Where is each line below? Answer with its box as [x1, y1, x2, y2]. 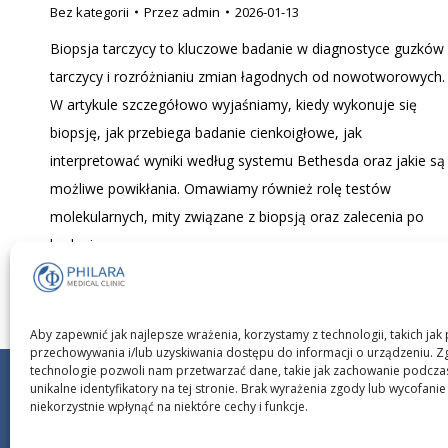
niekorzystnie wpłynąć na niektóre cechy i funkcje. [30, 398, 308, 415]
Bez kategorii [50, 3, 129, 21]
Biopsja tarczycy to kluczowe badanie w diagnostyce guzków [50, 39, 444, 58]
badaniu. [50, 235, 104, 254]
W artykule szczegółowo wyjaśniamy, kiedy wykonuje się [50, 95, 417, 114]
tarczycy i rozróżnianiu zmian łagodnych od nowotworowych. [50, 67, 445, 86]
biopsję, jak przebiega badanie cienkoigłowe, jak [50, 123, 362, 142]
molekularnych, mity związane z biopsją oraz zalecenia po [50, 207, 424, 226]
